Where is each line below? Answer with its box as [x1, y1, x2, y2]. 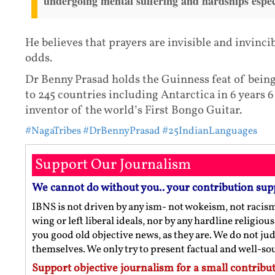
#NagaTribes [25, 124, 81, 138]
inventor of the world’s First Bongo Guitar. [25, 103, 242, 118]
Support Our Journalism [34, 155, 191, 176]
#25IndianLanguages [161, 124, 257, 138]
